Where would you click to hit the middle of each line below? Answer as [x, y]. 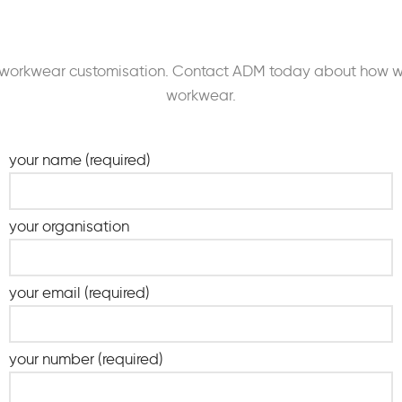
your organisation [69, 226]
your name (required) [80, 159]
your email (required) [79, 292]
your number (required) [86, 358]
